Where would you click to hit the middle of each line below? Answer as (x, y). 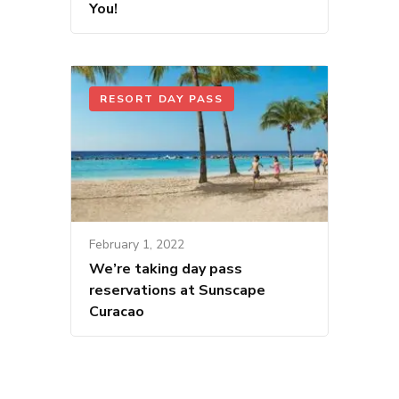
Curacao (117, 311)
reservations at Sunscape (177, 290)
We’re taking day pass (166, 269)
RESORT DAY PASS (162, 98)
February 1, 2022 (137, 244)
